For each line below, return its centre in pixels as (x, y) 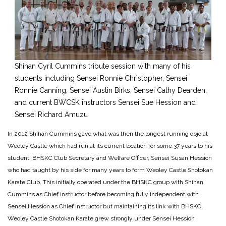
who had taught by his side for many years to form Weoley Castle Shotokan (110, 170)
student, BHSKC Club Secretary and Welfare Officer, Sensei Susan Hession (110, 158)
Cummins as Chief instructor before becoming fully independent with (103, 194)
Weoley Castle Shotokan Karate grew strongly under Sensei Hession (101, 219)
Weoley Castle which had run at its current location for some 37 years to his (110, 146)
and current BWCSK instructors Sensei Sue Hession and (105, 103)
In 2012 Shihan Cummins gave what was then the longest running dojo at (108, 134)
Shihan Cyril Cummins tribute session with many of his (103, 66)
